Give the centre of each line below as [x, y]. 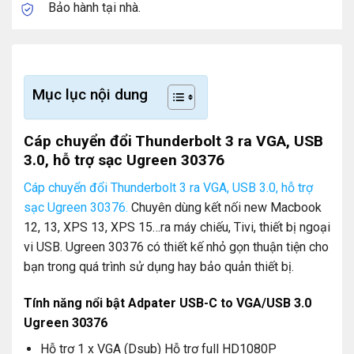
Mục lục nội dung [90, 95]
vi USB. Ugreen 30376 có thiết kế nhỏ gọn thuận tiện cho [176, 247]
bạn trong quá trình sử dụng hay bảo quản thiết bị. [159, 266]
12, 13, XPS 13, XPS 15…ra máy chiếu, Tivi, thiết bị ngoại [177, 227]
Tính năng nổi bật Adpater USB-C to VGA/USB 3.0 [168, 303]
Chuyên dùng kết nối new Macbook [225, 207]
